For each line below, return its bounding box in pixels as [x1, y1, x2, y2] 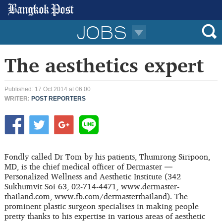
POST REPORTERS [31, 95, 86, 102]
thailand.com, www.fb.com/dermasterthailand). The [4, 189, 188, 204]
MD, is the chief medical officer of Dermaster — [4, 159, 172, 174]
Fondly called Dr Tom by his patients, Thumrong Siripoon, [4, 149, 210, 164]
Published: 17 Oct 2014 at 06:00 [4, 86, 91, 93]
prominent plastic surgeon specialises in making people [4, 199, 199, 214]
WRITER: [4, 95, 31, 102]
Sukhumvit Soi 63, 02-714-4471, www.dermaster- [4, 179, 179, 194]
